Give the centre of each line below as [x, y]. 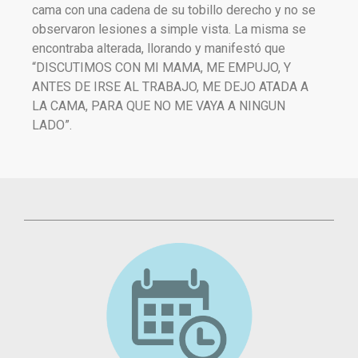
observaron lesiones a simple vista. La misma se [169, 29]
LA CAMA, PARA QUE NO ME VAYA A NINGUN [159, 106]
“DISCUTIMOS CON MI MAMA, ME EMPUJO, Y [161, 68]
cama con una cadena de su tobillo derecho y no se [174, 10]
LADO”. [52, 125]
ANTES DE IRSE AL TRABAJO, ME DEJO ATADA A [170, 87]
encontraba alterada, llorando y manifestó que [159, 48]
